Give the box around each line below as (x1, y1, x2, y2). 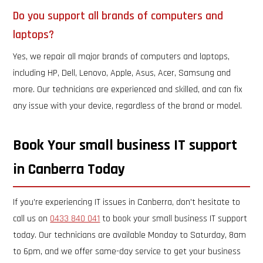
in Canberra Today (13, 160, 126, 179)
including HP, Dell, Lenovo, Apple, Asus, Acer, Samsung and (13, 67, 231, 79)
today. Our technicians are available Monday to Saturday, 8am (13, 229, 247, 241)
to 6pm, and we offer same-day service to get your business (13, 245, 241, 258)
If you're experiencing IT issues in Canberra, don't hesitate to (13, 196, 241, 208)
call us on (13, 213, 50, 225)
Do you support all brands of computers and (13, 8, 224, 23)
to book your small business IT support (100, 213, 248, 225)
